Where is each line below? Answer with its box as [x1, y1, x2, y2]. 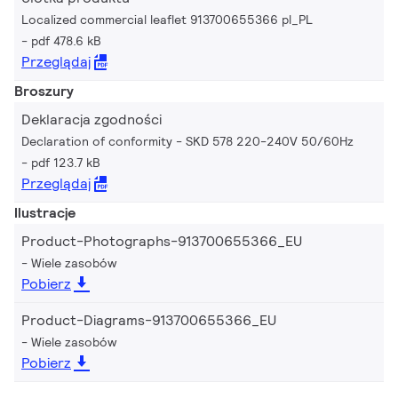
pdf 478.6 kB [31, 33, 101, 49]
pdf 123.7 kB [31, 155, 100, 171]
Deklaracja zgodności [21, 110, 162, 129]
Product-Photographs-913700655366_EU [21, 232, 302, 251]
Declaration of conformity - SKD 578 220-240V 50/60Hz [21, 133, 354, 149]
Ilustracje [14, 203, 76, 222]
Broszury [14, 82, 74, 100]
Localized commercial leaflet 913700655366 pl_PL [21, 12, 313, 28]
